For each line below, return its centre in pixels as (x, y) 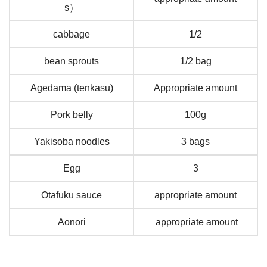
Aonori (72, 222)
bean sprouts (72, 61)
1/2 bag (195, 61)
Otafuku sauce (72, 195)
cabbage (72, 35)
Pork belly (72, 115)
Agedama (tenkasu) (72, 88)
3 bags (195, 142)
